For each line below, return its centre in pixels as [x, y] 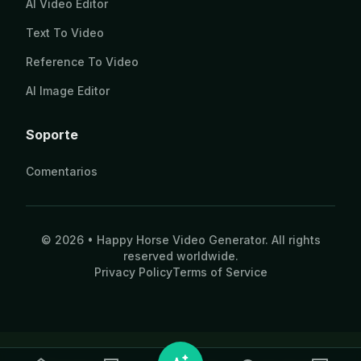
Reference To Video [82, 62]
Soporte [52, 135]
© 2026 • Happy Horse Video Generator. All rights [180, 240]
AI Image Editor [68, 91]
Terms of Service [220, 272]
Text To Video [65, 33]
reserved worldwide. [180, 256]
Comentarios [62, 171]
